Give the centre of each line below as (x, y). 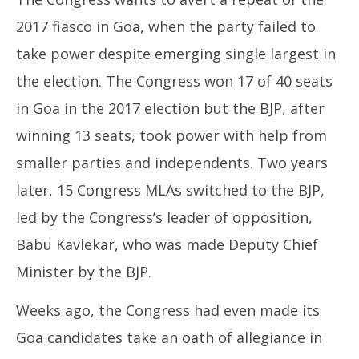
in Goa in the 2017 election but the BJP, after (170, 108)
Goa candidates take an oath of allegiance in (169, 337)
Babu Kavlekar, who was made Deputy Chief (167, 244)
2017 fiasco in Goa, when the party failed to (166, 26)
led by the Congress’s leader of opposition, (164, 217)
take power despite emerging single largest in (176, 54)
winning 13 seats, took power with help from (171, 135)
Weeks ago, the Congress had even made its (168, 310)
